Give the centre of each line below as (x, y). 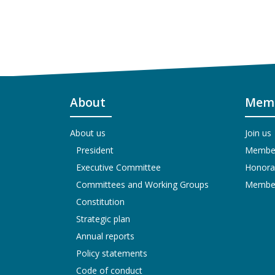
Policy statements (112, 254)
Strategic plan (103, 219)
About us (88, 133)
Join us (258, 133)
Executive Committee (118, 168)
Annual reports (105, 236)
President (95, 150)
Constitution (100, 202)
